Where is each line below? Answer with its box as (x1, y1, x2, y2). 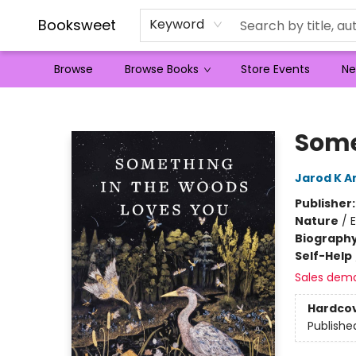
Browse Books (125, 61, 199, 77)
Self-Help (294, 248, 352, 264)
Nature (294, 213, 339, 229)
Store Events (241, 61, 310, 77)
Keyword (149, 15, 204, 33)
